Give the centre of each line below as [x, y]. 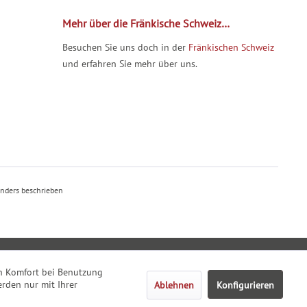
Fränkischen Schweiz [231, 48]
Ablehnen [174, 285]
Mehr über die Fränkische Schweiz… [146, 24]
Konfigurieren [245, 285]
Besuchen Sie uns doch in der [125, 48]
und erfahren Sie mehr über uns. [130, 64]
